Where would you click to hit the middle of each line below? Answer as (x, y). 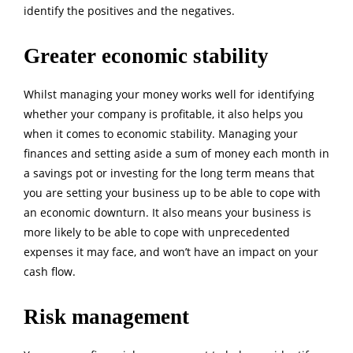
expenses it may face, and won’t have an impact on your (171, 252)
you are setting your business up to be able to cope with (172, 193)
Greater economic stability (149, 56)
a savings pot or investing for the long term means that (169, 173)
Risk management (112, 317)
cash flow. (51, 272)
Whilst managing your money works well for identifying (169, 95)
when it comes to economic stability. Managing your (161, 134)
